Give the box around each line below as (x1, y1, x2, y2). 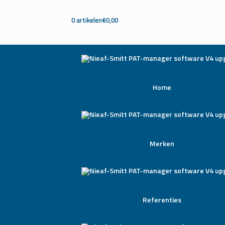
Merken (149, 138, 174, 149)
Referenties (142, 194, 181, 205)
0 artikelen (71, 15, 102, 25)
